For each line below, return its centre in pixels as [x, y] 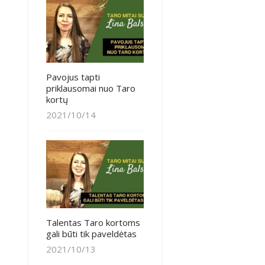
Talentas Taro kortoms [93, 222]
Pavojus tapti [73, 77]
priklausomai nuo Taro [91, 88]
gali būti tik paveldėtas [91, 233]
